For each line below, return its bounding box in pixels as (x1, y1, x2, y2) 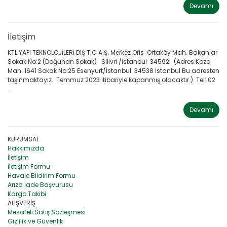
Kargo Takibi (8, 190, 46, 198)
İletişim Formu (8, 162, 50, 171)
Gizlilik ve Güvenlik (8, 217, 63, 225)
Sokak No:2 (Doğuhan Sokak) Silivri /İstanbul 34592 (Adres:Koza (8, 57, 211, 66)
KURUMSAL (8, 135, 39, 143)
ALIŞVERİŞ (8, 199, 35, 207)
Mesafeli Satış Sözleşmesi (8, 208, 86, 216)
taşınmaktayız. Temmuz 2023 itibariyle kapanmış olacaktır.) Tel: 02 (8, 75, 215, 84)
